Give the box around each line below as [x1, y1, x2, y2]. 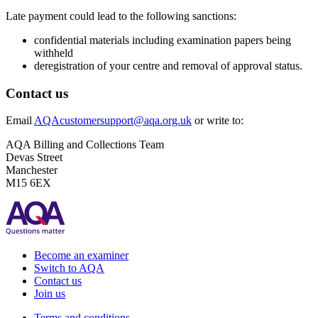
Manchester [6, 164, 57, 177]
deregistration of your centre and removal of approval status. [34, 59, 302, 72]
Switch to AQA [34, 262, 104, 275]
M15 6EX [6, 177, 51, 190]
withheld [34, 46, 73, 59]
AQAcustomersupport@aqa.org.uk [34, 114, 192, 127]
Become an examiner [34, 249, 128, 262]
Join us [34, 287, 65, 300]
